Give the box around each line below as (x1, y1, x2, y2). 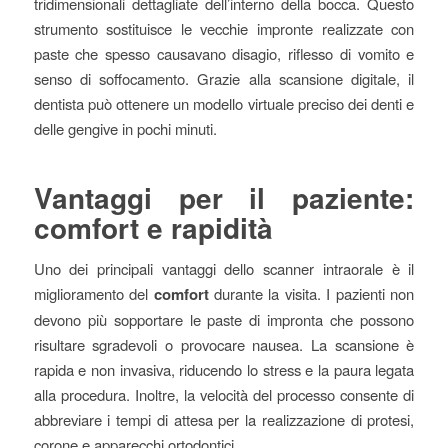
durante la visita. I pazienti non (208, 283, 415, 305)
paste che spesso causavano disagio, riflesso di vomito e (33, 43, 415, 65)
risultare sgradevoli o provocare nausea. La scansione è (33, 334, 415, 356)
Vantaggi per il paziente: (33, 177, 415, 219)
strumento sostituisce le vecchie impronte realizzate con (33, 18, 415, 40)
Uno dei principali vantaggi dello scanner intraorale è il (33, 258, 415, 280)
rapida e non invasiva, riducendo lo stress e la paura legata (33, 359, 415, 381)
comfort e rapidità (33, 207, 273, 249)
